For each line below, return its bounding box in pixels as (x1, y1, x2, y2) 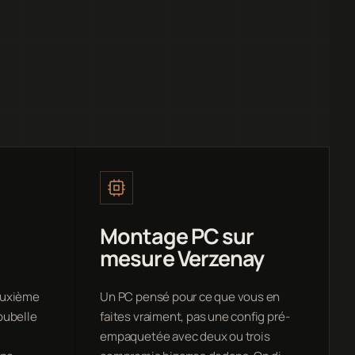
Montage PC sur (100, 220, 254, 250)
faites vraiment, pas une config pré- (100, 307, 290, 325)
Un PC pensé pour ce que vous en (100, 288, 281, 305)
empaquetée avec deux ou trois (100, 327, 270, 345)
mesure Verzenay (100, 242, 265, 273)
